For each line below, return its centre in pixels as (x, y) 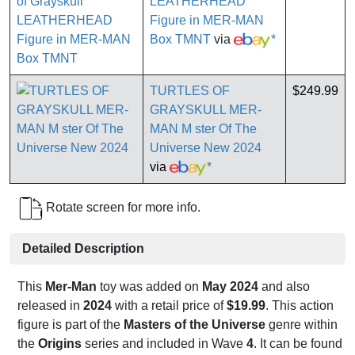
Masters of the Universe (195, 325)
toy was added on (149, 287)
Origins (60, 344)
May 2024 (230, 287)
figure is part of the (71, 325)
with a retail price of (169, 306)
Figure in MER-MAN (207, 21)
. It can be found (298, 344)
